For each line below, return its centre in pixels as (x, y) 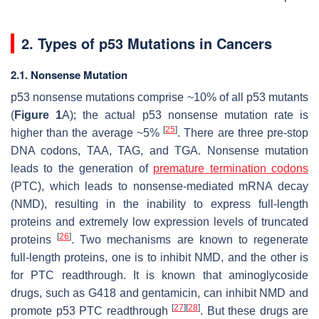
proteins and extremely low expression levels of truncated (159, 222)
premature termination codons (231, 169)
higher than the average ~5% (87, 133)
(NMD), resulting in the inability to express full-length (159, 204)
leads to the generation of (82, 169)
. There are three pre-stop (243, 133)
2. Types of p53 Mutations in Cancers (147, 43)
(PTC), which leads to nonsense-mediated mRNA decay (159, 187)
